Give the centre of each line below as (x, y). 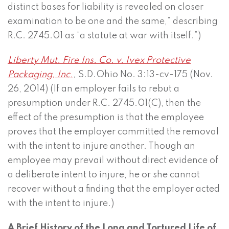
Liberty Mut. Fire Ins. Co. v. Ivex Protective (99, 61)
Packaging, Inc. (40, 75)
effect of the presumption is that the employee (106, 118)
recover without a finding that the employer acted (114, 189)
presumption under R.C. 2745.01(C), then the (104, 104)
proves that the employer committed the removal (113, 132)
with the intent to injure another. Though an (101, 146)
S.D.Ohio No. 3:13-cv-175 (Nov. (145, 75)
